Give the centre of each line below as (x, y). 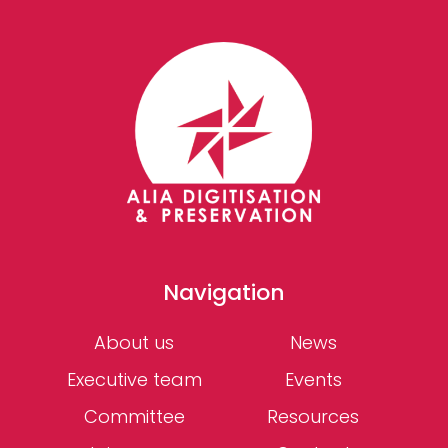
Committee (134, 416)
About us (134, 342)
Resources (313, 416)
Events (313, 379)
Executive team (134, 379)
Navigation (223, 292)
